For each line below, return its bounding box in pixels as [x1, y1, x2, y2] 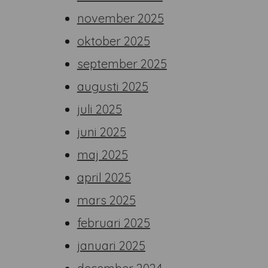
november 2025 [77, 11, 164, 26]
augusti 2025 [77, 79, 148, 94]
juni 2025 [77, 124, 126, 139]
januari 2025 [77, 238, 145, 253]
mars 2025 [77, 193, 136, 208]
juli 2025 [77, 102, 122, 117]
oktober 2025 [77, 33, 150, 48]
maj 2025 [77, 147, 128, 162]
